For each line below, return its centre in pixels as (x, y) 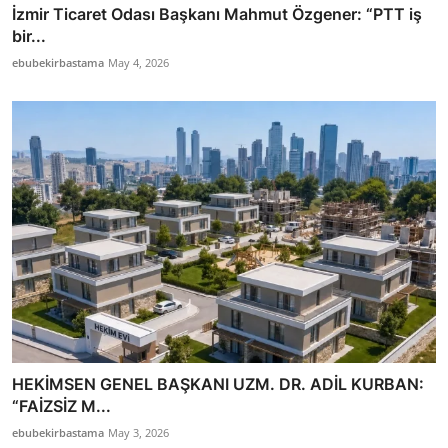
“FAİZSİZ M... (61, 406)
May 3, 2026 (138, 433)
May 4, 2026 (138, 62)
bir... (29, 35)
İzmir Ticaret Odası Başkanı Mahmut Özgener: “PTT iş (217, 13)
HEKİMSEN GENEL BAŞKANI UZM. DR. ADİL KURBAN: (218, 384)
